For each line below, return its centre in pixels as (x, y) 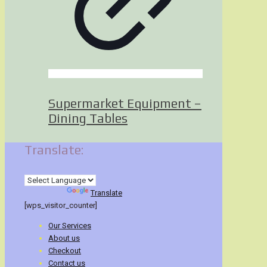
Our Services (70, 226)
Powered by (46, 193)
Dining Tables (88, 119)
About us (64, 238)
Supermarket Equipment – (125, 104)
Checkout (65, 251)
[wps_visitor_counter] (61, 206)
